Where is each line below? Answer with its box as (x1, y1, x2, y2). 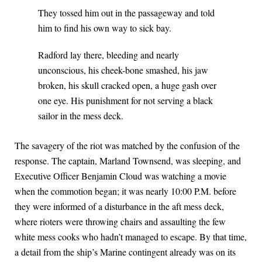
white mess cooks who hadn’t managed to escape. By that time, (15, 230, 247, 243)
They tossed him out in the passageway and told (38, 6, 215, 19)
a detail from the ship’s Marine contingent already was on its (15, 246, 236, 258)
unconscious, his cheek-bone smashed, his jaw (38, 64, 208, 77)
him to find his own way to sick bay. (38, 22, 171, 35)
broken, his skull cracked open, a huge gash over (38, 79, 216, 92)
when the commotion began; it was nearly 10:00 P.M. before (15, 185, 236, 198)
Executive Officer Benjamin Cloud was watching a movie (15, 170, 226, 182)
